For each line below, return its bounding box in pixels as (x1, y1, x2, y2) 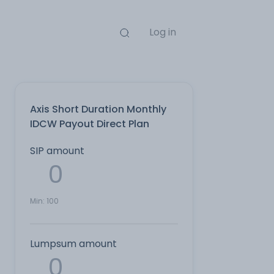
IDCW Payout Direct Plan (30, 117, 149, 131)
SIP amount (30, 144, 84, 158)
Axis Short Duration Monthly (30, 102, 166, 116)
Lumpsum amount (30, 237, 117, 251)
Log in (149, 25, 176, 39)
